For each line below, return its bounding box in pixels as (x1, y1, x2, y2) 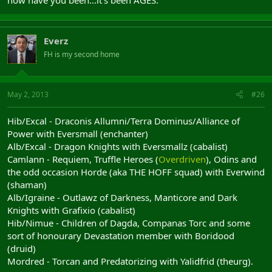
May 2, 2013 (7, 89, 49, 100)
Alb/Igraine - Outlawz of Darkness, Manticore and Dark (7, 191, 237, 203)
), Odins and (206, 152, 257, 165)
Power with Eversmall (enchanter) (7, 127, 148, 140)
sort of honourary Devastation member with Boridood (7, 229, 234, 242)
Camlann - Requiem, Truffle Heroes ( (7, 152, 158, 165)
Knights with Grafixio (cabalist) (7, 203, 135, 216)
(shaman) (7, 178, 47, 191)
